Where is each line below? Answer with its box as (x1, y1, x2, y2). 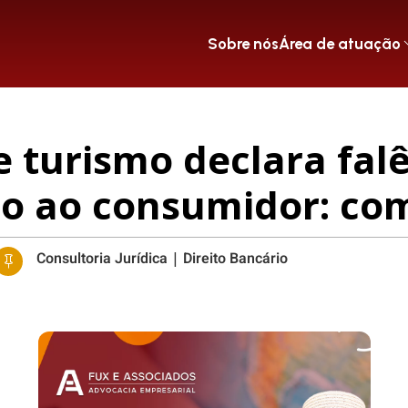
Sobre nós (207, 34, 279, 53)
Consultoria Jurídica (36, 248, 168, 270)
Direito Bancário (182, 248, 288, 270)
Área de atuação (278, 34, 401, 53)
